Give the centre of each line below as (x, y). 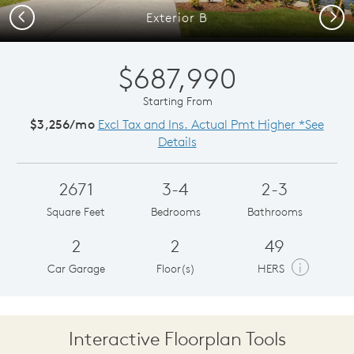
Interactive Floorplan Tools (177, 338)
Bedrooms (175, 211)
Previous (38, 15)
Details (177, 141)
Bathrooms (275, 211)
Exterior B (177, 17)
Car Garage (76, 268)
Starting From (178, 101)
